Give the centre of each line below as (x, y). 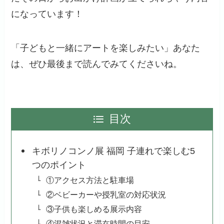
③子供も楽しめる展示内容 (94, 209)
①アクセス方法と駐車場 (90, 180)
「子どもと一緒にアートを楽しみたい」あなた (106, 48)
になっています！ (47, 14)
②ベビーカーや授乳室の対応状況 (106, 195)
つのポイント (59, 165)
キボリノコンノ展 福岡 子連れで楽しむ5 (113, 151)
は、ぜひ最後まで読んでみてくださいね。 (97, 64)
